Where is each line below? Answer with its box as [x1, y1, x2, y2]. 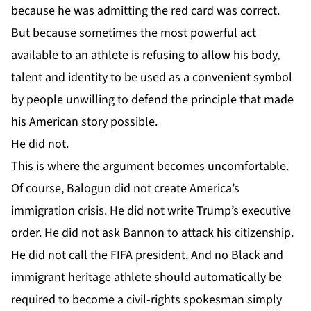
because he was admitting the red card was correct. [11, 1, 280, 19]
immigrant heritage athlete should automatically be [11, 268, 282, 286]
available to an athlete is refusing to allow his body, [11, 46, 280, 64]
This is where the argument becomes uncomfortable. [11, 157, 289, 175]
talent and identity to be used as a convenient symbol [11, 68, 292, 86]
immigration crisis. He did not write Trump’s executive [11, 201, 291, 219]
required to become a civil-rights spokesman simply [11, 290, 282, 308]
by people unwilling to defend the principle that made [11, 90, 294, 108]
